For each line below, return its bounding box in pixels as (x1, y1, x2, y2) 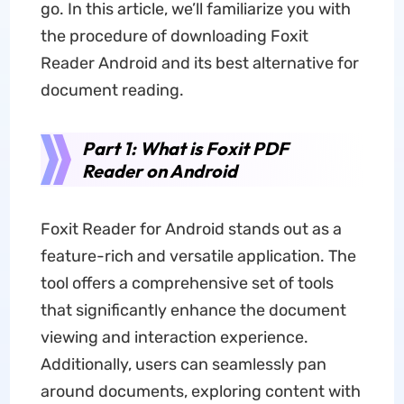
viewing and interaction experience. (40, 327, 308, 347)
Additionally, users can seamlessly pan (40, 354, 326, 374)
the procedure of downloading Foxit (40, 26, 308, 46)
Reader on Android (81, 160, 237, 182)
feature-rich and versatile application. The (40, 246, 356, 266)
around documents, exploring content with (40, 381, 361, 401)
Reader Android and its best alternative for (40, 53, 359, 73)
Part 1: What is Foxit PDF (81, 137, 289, 160)
